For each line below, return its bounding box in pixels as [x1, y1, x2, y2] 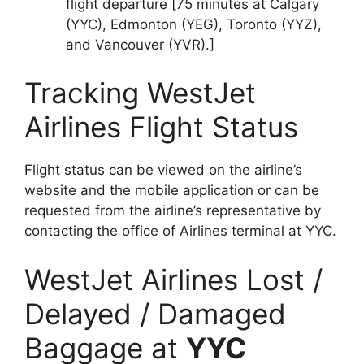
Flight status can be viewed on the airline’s [24, 162, 302, 179]
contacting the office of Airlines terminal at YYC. [24, 223, 336, 240]
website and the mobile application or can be [24, 182, 319, 199]
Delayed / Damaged [24, 296, 286, 331]
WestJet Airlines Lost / [24, 262, 323, 297]
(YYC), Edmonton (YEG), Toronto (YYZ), [66, 15, 322, 32]
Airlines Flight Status [24, 110, 298, 145]
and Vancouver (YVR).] [66, 36, 214, 53]
